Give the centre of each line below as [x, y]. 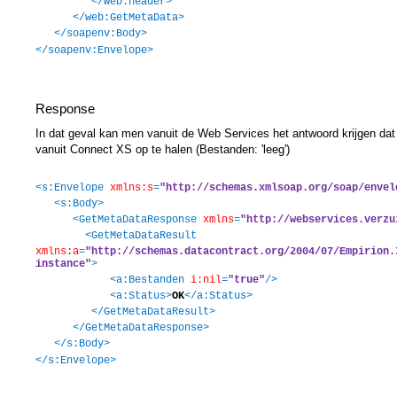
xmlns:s [132, 187]
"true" [246, 280]
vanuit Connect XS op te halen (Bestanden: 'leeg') [163, 149]
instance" [63, 264]
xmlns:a [57, 251]
